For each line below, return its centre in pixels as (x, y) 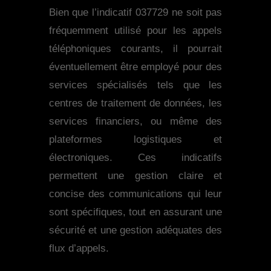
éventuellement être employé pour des (135, 67)
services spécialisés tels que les (135, 85)
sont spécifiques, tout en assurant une (135, 212)
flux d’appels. (79, 249)
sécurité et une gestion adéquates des (135, 230)
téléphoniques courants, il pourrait (135, 49)
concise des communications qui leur (135, 194)
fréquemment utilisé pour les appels (135, 31)
